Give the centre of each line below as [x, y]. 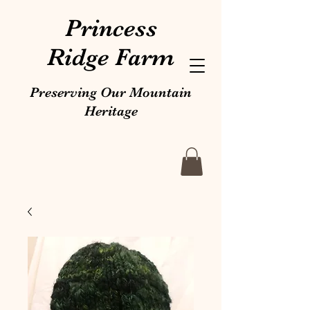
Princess [111, 28]
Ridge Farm [111, 57]
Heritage [111, 111]
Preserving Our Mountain [111, 92]
